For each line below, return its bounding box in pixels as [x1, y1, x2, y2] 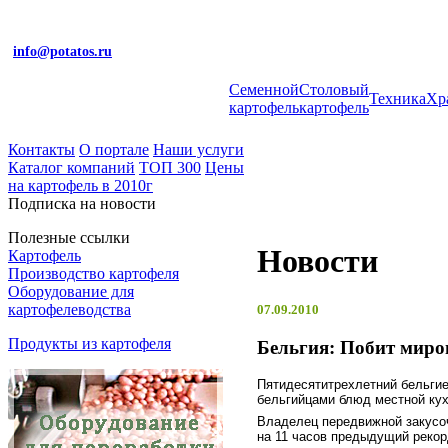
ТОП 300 [139, 159, 201, 176]
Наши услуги [153, 141, 244, 158]
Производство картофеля [8, 265, 179, 282]
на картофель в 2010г [8, 177, 153, 194]
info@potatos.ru [13, 43, 112, 59]
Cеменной [229, 81, 299, 98]
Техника [369, 90, 426, 107]
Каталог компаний [8, 159, 135, 176]
